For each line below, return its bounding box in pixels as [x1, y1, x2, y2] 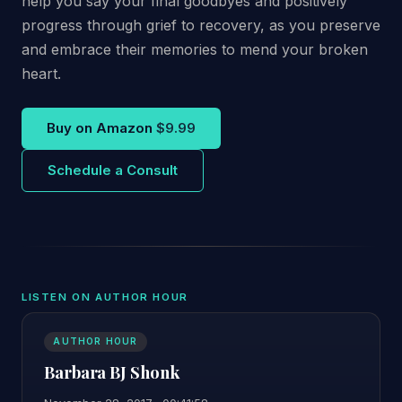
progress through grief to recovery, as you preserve [22, 15, 380, 34]
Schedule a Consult [48, 161, 178, 179]
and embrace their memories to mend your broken [22, 39, 368, 58]
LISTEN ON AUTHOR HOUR [22, 290, 188, 303]
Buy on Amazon [47, 118, 153, 136]
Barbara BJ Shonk [44, 360, 179, 383]
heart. [22, 64, 61, 83]
